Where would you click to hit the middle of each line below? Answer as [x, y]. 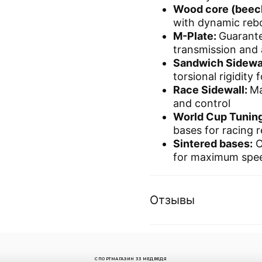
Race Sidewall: [210, 89]
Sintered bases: [213, 143]
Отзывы [172, 200]
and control [202, 103]
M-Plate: [195, 36]
